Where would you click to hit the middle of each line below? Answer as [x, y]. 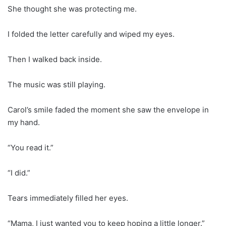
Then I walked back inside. [55, 59]
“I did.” [19, 173]
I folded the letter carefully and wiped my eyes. [91, 34]
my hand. [24, 122]
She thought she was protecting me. [72, 9]
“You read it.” [31, 147]
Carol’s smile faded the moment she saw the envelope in [108, 109]
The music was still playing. [56, 84]
